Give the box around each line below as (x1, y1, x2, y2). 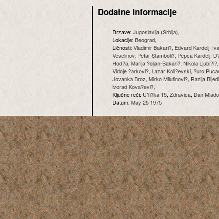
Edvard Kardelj (175, 44, 209, 51)
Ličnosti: (112, 44, 133, 51)
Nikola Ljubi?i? (183, 59, 217, 67)
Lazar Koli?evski (152, 67, 191, 75)
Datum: (112, 98, 131, 106)
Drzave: (112, 28, 133, 36)
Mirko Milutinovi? (149, 75, 188, 83)
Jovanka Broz (112, 75, 146, 83)
